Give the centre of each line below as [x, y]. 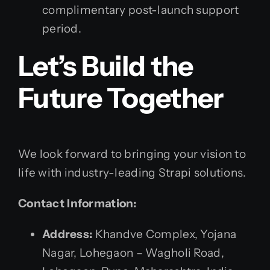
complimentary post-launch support [141, 10]
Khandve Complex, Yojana [165, 234]
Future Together [121, 98]
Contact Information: [77, 203]
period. [62, 29]
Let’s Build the [106, 66]
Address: [67, 234]
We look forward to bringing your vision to [132, 154]
